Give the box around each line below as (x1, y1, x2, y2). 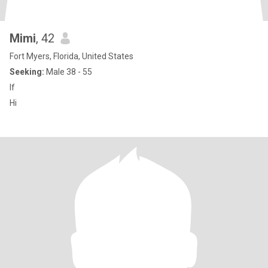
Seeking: (10, 67, 44, 77)
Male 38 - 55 (44, 67, 92, 77)
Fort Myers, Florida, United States (10, 51, 133, 61)
